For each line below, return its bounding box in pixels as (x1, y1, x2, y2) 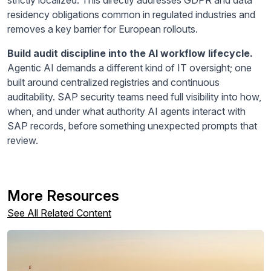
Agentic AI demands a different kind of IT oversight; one (7, 61, 252, 74)
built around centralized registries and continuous (7, 76, 220, 88)
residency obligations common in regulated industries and (7, 8, 255, 21)
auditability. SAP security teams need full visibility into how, (7, 90, 261, 103)
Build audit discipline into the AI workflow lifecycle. (7, 47, 253, 59)
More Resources (7, 186, 119, 204)
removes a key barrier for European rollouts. (7, 22, 198, 35)
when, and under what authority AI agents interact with (7, 105, 246, 117)
